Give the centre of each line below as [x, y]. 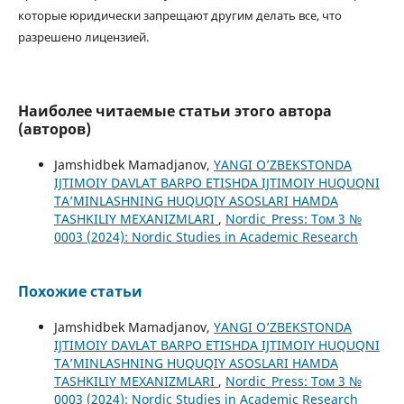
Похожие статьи [80, 291]
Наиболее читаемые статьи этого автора [174, 110]
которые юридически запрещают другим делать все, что [179, 15]
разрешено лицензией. [83, 37]
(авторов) [54, 129]
